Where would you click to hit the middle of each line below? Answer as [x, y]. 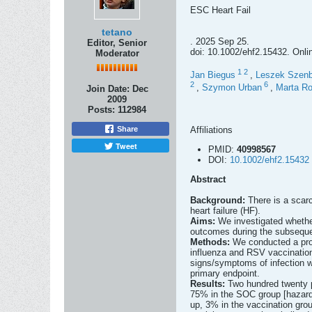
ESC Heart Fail [220, 10]
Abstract [208, 179]
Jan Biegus [213, 75]
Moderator [117, 53]
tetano [117, 32]
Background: [219, 200]
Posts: [101, 110]
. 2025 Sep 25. [220, 41]
